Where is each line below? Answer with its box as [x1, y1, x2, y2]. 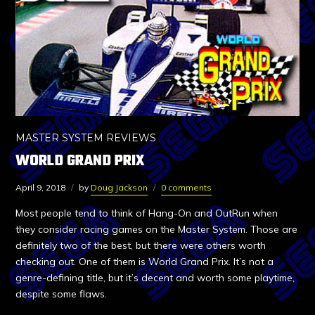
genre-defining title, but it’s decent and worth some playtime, [15, 271, 295, 285]
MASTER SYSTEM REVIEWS [15, 131, 157, 145]
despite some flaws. [15, 288, 108, 301]
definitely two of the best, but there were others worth [15, 239, 266, 252]
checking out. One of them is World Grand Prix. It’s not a [15, 255, 274, 269]
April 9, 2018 [15, 182, 66, 193]
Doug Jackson [91, 182, 148, 193]
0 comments [161, 182, 212, 193]
